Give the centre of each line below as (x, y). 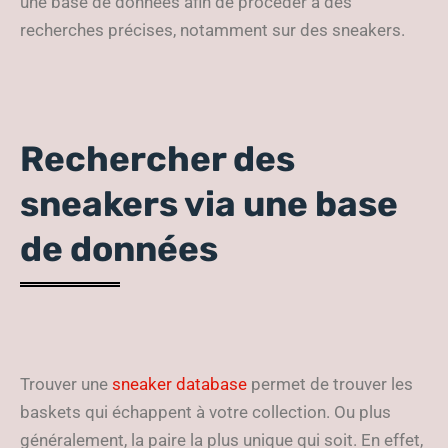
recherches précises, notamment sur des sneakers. (212, 30)
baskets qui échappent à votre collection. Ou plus (205, 412)
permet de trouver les (330, 384)
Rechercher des (157, 159)
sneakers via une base (209, 204)
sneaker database (179, 384)
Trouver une (66, 384)
